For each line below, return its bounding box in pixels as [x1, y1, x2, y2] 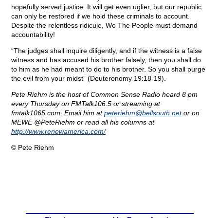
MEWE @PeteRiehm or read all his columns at [11, 118, 154, 127]
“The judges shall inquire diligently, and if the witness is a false [11, 47, 202, 55]
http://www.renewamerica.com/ [11, 127, 106, 136]
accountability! [11, 31, 55, 39]
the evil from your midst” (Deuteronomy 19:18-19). [11, 74, 166, 83]
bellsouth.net [142, 109, 182, 117]
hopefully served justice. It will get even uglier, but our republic [11, 3, 201, 11]
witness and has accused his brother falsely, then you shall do [11, 56, 201, 64]
